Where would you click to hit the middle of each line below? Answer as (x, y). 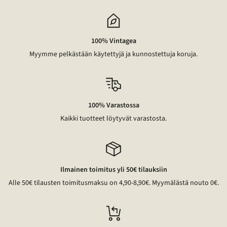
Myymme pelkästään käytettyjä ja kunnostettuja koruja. (113, 54)
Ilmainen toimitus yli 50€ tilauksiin (113, 170)
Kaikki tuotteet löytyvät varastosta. (113, 119)
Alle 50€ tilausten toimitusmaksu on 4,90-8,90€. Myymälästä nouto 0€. (113, 183)
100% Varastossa (113, 106)
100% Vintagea (113, 41)
